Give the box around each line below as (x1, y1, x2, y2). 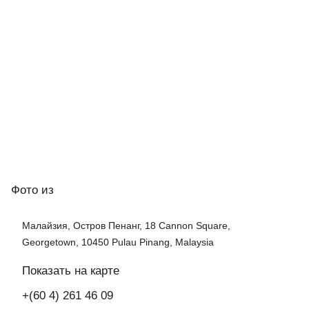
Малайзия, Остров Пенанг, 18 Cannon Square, (22, 219, 230, 231)
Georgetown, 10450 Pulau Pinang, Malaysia (22, 236, 214, 248)
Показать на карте (22, 263, 119, 277)
